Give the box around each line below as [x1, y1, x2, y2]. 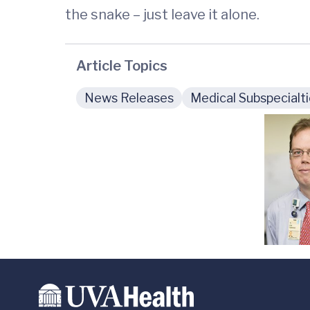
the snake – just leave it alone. [65, 6, 259, 23]
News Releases [84, 90, 174, 105]
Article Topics [76, 57, 167, 74]
